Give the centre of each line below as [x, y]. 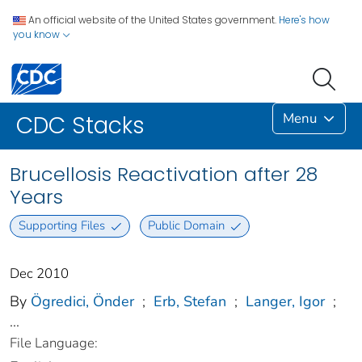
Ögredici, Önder [82, 301]
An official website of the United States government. [152, 20]
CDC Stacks [80, 126]
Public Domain [187, 226]
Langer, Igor [285, 301]
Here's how [304, 20]
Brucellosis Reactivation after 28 [164, 175]
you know [38, 34]
